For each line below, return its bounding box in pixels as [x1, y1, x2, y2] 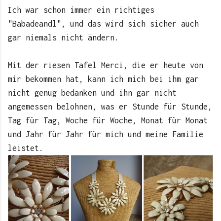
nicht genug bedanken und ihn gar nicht [8, 88, 177, 98]
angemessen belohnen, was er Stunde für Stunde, [8, 102, 212, 111]
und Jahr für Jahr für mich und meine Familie [8, 130, 203, 139]
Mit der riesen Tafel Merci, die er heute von [8, 61, 203, 70]
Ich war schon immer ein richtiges [8, 5, 154, 15]
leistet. [8, 144, 43, 153]
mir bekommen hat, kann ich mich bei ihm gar [8, 74, 199, 84]
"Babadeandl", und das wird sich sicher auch [8, 19, 199, 29]
